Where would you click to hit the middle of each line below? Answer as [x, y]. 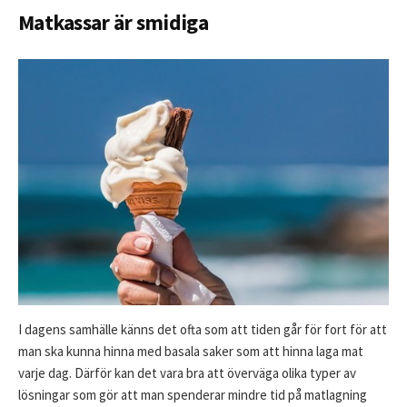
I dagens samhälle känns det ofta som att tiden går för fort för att [203, 330]
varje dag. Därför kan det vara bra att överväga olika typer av [187, 373]
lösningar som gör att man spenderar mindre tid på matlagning [193, 395]
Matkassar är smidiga [113, 23]
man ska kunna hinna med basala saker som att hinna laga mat [191, 352]
